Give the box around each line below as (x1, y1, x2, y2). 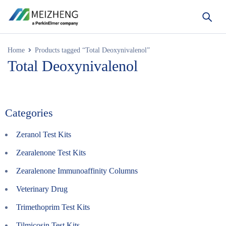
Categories (5, 106, 53, 119)
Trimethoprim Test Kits (16, 203, 90, 211)
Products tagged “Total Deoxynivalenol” (35, 46, 150, 54)
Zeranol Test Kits (16, 130, 71, 139)
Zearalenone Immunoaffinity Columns (16, 166, 138, 175)
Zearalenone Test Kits (16, 148, 86, 157)
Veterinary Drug (16, 185, 68, 193)
